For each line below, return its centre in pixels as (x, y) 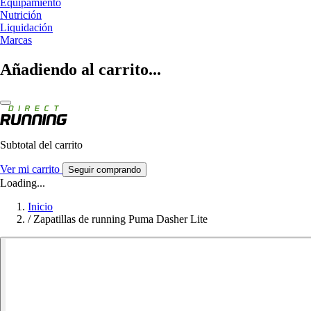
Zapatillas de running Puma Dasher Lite (120, 219)
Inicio (40, 206)
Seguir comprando (104, 169)
